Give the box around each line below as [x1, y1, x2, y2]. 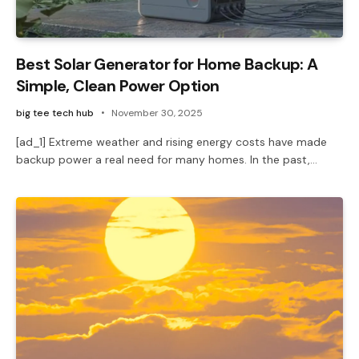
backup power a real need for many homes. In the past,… [16, 151, 317, 167]
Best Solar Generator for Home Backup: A [16, 53, 318, 75]
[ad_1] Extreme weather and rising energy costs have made [16, 134, 327, 149]
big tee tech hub [16, 106, 94, 119]
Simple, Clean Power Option [16, 75, 220, 96]
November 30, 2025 [111, 106, 203, 119]
